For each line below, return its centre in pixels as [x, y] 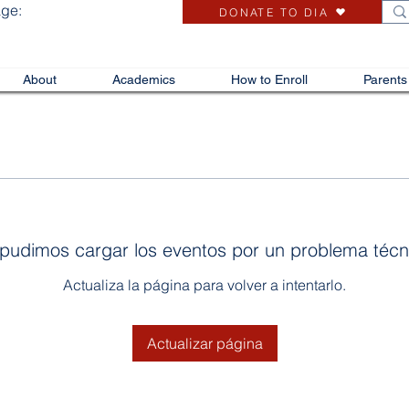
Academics [144, 79]
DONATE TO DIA [274, 12]
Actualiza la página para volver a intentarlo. [204, 284]
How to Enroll [269, 79]
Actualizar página [204, 343]
